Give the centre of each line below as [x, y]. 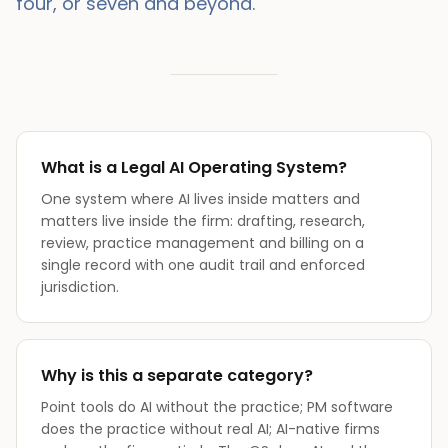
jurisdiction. [80, 287]
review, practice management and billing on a [202, 243]
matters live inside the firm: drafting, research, [203, 221]
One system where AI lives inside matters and [200, 199]
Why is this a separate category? [177, 375]
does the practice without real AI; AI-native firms [210, 429]
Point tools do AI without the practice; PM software [217, 407]
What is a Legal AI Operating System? [194, 167]
